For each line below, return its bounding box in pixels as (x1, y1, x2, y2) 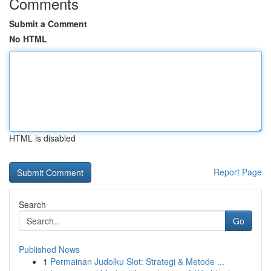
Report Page (214, 166, 262, 178)
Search (19, 198, 46, 211)
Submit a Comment (9, 18, 87, 30)
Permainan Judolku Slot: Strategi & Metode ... (50, 255, 224, 267)
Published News (19, 243, 80, 255)
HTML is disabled (9, 132, 76, 144)
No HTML (9, 33, 47, 45)
